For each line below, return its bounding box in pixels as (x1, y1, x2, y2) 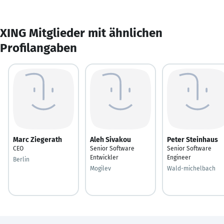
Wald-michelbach (167, 164, 215, 172)
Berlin (13, 155, 29, 163)
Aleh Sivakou (90, 135, 131, 144)
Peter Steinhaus (167, 135, 218, 144)
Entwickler (90, 153, 118, 161)
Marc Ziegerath (13, 135, 62, 144)
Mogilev (90, 164, 111, 172)
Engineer (167, 153, 191, 161)
